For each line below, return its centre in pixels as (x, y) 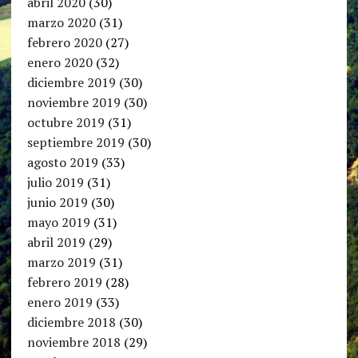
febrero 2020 (64, 43)
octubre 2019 (66, 123)
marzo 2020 (61, 23)
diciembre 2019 (71, 83)
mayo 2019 (58, 223)
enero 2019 (60, 302)
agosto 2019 (62, 163)
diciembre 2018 (71, 322)
